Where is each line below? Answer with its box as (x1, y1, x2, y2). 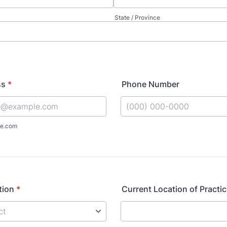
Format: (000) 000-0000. (120, 116, 216, 126)
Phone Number (122, 79, 179, 89)
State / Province (115, 14, 160, 21)
